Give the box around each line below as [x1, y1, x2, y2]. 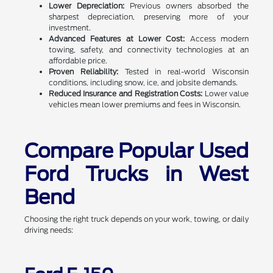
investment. [48, 23, 91, 33]
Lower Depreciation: [48, 1, 124, 11]
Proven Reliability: [48, 67, 118, 77]
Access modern [185, 34, 249, 44]
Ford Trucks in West [24, 162, 249, 186]
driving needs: [24, 225, 73, 235]
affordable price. [48, 56, 107, 66]
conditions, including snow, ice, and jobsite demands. [48, 78, 238, 88]
